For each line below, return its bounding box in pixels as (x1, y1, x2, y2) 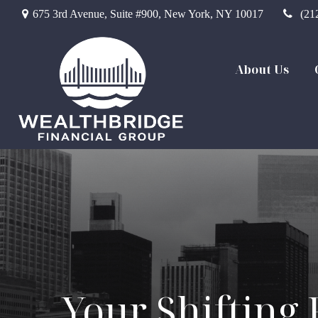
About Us (235, 62, 289, 77)
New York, (163, 8, 213, 20)
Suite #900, (109, 8, 161, 20)
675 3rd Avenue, (32, 8, 110, 20)
